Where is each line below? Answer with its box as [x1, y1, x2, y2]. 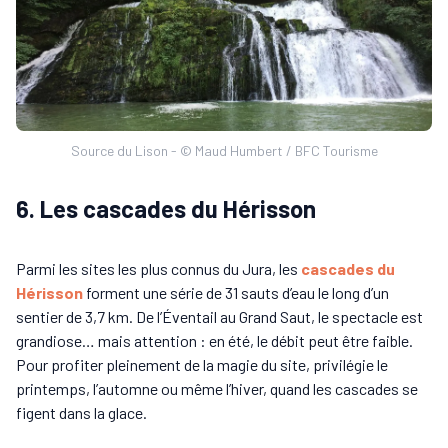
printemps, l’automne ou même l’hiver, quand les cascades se [16, 378, 418, 398]
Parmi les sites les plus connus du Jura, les [16, 258, 301, 278]
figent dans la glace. [16, 402, 147, 422]
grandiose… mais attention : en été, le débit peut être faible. [16, 330, 413, 350]
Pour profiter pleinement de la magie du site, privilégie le [16, 354, 388, 374]
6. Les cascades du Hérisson [16, 193, 316, 223]
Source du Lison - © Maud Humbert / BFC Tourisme [70, 141, 378, 159]
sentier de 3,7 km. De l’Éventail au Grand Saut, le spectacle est [16, 306, 423, 326]
